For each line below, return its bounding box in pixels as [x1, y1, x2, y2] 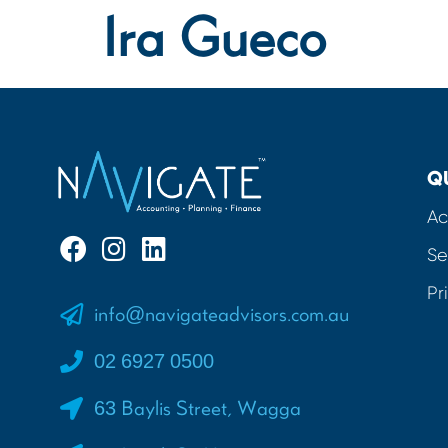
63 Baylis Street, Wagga [93, 398, 301, 419]
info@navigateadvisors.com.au [93, 304, 349, 325]
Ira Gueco [102, 13, 326, 67]
